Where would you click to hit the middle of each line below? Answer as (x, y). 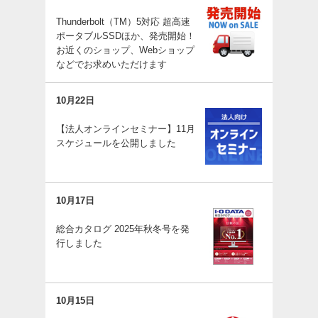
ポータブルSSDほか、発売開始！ (126, 36)
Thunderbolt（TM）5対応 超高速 (123, 22)
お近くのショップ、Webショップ (125, 50)
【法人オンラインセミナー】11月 (126, 129)
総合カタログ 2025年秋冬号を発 (123, 229)
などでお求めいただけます (111, 64)
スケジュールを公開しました (116, 143)
